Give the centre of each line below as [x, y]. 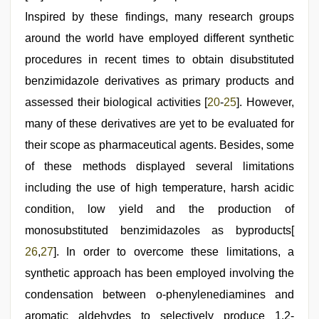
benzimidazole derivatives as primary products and [159, 81]
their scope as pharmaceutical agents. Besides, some [159, 145]
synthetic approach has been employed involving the [159, 273]
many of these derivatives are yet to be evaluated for [159, 124]
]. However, [266, 102]
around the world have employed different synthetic [159, 38]
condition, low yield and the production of [159, 209]
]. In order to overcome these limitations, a [174, 252]
